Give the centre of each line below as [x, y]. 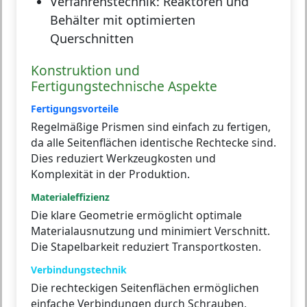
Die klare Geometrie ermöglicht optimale [136, 215]
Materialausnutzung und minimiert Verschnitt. [150, 231]
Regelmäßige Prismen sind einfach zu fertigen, [151, 126]
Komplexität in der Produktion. [110, 174]
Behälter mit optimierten [123, 20]
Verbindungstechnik [79, 269]
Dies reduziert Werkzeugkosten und [123, 158]
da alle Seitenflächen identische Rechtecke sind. [153, 142]
